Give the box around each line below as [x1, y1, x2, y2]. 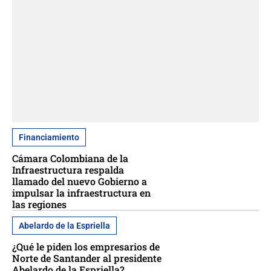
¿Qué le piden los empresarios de [12, 240, 160, 253]
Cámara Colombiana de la [12, 152, 128, 165]
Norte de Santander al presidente [12, 252, 162, 265]
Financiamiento [19, 132, 79, 143]
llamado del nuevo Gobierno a [12, 175, 147, 188]
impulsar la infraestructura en [12, 186, 151, 200]
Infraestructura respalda [12, 163, 124, 177]
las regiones [12, 198, 67, 211]
